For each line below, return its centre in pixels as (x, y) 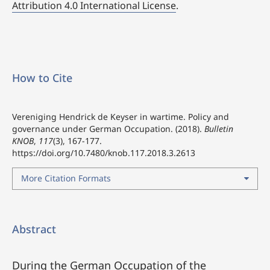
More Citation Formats (66, 178)
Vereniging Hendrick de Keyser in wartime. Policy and (121, 116)
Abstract (34, 229)
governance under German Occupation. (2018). (108, 128)
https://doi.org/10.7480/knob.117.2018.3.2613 (104, 152)
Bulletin (219, 128)
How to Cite (42, 77)
